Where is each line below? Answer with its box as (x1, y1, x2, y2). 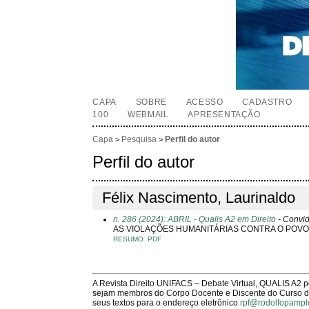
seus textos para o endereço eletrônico (92, 297, 241, 308)
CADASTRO (242, 97, 292, 107)
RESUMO (113, 235, 144, 243)
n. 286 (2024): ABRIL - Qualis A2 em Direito (113, 214, 277, 224)
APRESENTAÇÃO (188, 110, 261, 119)
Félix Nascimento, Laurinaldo (102, 189, 296, 207)
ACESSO (186, 97, 223, 107)
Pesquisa (121, 134, 157, 145)
